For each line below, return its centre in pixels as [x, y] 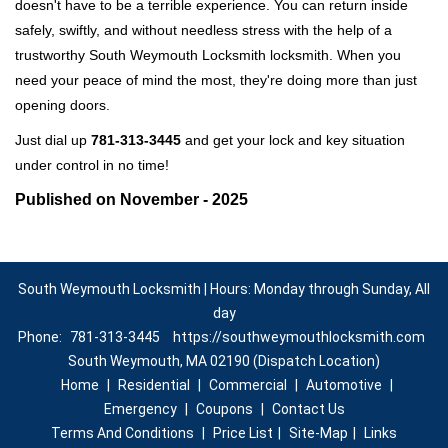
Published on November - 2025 [131, 199]
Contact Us [308, 409]
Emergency [140, 409]
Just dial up [53, 140]
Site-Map [318, 433]
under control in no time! [92, 165]
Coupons [224, 409]
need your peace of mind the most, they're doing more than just [216, 80]
